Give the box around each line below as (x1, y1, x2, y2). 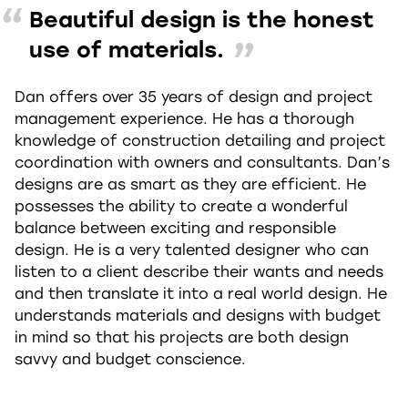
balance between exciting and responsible (15, 219, 336, 237)
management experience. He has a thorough (15, 110, 354, 127)
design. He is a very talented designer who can (15, 241, 369, 259)
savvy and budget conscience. (15, 351, 246, 368)
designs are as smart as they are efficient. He (15, 176, 366, 193)
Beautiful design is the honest (29, 6, 374, 33)
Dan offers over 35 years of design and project (15, 88, 372, 106)
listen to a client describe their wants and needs (15, 263, 383, 280)
